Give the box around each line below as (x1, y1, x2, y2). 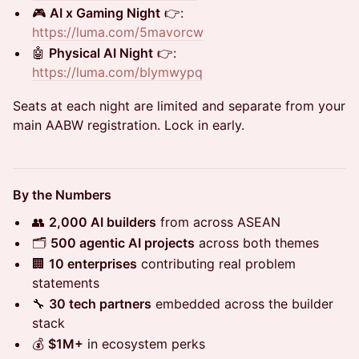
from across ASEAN (156, 213, 280, 230)
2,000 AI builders (49, 213, 156, 230)
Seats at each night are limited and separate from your (13, 97, 345, 114)
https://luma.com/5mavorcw (32, 23, 204, 40)
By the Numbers (13, 186, 111, 203)
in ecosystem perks (83, 335, 205, 352)
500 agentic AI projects (50, 234, 195, 251)
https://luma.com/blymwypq (32, 63, 203, 80)
